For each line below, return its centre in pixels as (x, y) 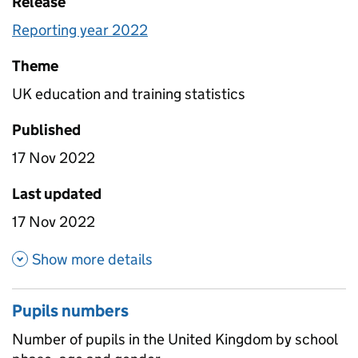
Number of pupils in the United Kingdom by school (175, 339)
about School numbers (231, 257)
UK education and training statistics (129, 93)
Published (46, 129)
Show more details (92, 259)
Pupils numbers (70, 310)
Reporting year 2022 (80, 30)
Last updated (57, 193)
